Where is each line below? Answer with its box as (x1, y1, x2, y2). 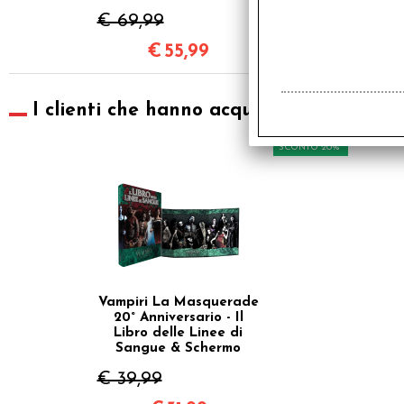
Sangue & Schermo (115, 342, 241, 356)
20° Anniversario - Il (113, 311, 243, 326)
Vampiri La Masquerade (97, 296, 259, 310)
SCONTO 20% (278, 142, 340, 153)
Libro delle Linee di (114, 326, 243, 341)
